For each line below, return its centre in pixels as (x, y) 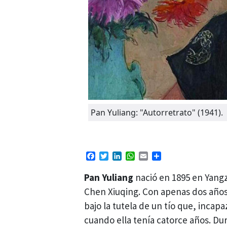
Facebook (114, 156)
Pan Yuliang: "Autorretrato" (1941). (157, 113)
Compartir (181, 156)
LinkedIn (138, 156)
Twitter (122, 156)
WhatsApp (155, 156)
